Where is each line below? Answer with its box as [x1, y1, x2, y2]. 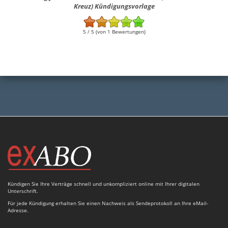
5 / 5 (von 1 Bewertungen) [82, 28, 146, 36]
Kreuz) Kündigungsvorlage [73, 2, 155, 11]
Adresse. [8, 207, 28, 214]
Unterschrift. [8, 187, 38, 195]
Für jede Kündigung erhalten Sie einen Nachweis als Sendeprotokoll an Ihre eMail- [8, 199, 208, 207]
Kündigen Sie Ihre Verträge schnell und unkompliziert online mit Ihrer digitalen [8, 180, 199, 188]
